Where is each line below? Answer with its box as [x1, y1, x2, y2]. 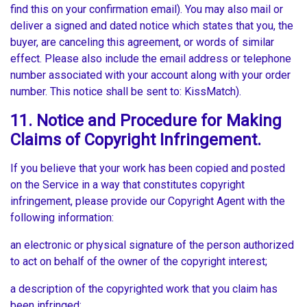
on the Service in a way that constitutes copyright [10, 178, 245, 192]
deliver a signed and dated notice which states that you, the [10, 19, 293, 33]
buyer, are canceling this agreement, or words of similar [10, 36, 274, 49]
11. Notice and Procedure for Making [10, 111, 282, 131]
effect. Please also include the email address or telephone [10, 52, 291, 66]
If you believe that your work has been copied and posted [10, 162, 285, 175]
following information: [10, 211, 116, 225]
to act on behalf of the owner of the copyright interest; [10, 255, 270, 269]
